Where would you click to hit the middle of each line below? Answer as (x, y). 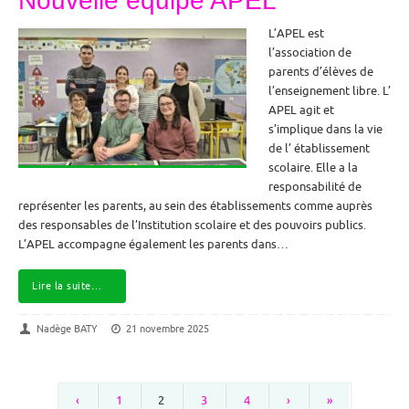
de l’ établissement (319, 148)
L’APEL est (296, 33)
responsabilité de (315, 187)
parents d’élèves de (321, 72)
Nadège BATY (67, 329)
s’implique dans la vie (325, 129)
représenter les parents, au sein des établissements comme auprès (195, 206)
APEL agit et (301, 110)
